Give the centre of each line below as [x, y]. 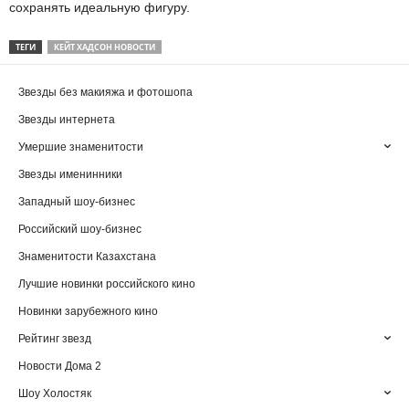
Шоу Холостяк [55, 393]
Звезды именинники [70, 174]
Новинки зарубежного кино [88, 311]
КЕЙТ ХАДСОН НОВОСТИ [105, 47]
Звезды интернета [67, 120]
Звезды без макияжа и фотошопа [105, 92]
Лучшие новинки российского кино [107, 284]
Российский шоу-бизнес [80, 229]
